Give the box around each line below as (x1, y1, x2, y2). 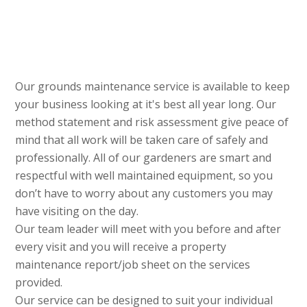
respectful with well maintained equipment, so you (15, 168, 273, 184)
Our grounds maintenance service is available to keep (15, 79, 291, 95)
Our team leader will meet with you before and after (15, 221, 282, 237)
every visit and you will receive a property (15, 239, 227, 255)
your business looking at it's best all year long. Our (15, 97, 277, 112)
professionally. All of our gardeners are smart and (15, 150, 272, 166)
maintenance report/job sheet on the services (15, 257, 251, 273)
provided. (15, 275, 63, 291)
